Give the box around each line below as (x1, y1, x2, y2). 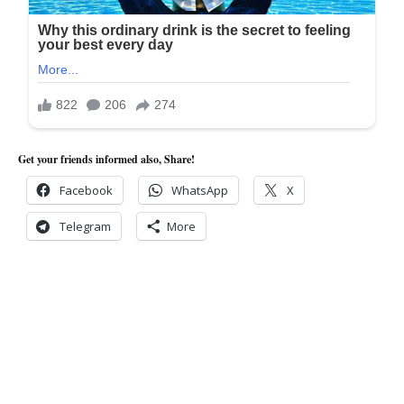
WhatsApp (171, 181, 228, 198)
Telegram (60, 217, 111, 234)
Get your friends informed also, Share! (18, 151, 195, 167)
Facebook (60, 181, 113, 198)
